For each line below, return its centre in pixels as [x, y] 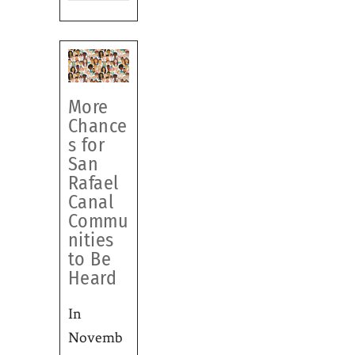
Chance [97, 126]
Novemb [95, 338]
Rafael [93, 183]
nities [91, 240]
